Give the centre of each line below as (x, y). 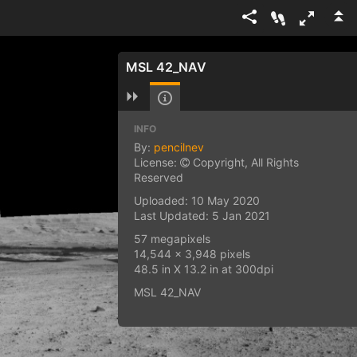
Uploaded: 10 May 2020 (197, 200)
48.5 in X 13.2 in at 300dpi (204, 269)
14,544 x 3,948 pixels (192, 254)
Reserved (159, 177)
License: (157, 162)
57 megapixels (172, 239)
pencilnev (179, 147)
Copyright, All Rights (244, 162)
